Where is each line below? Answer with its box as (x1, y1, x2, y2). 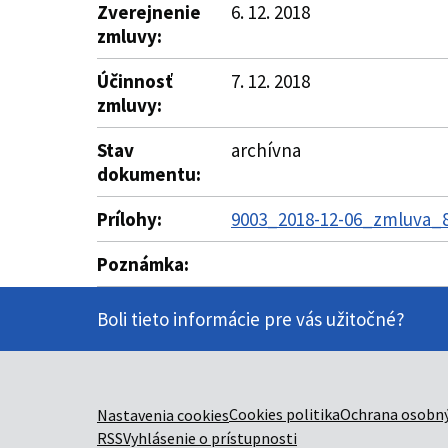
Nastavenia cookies (97, 405, 229, 425)
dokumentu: (97, 162, 201, 186)
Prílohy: (97, 207, 162, 231)
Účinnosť (97, 69, 173, 93)
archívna (231, 138, 301, 162)
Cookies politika (229, 404, 340, 424)
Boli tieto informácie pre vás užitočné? (97, 307, 405, 331)
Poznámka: (97, 252, 189, 276)
